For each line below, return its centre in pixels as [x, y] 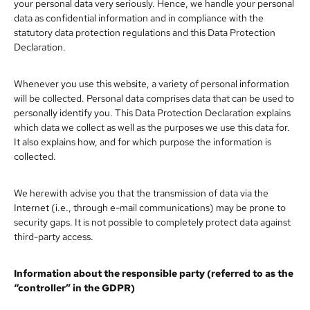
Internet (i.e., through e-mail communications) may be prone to [150, 207]
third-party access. [54, 236]
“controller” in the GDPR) [74, 288]
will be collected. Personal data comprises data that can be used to [154, 98]
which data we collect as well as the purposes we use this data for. [152, 127]
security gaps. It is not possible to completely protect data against [152, 222]
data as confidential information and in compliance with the [139, 18]
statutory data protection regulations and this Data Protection [145, 32]
